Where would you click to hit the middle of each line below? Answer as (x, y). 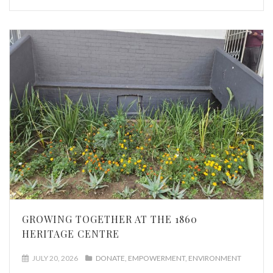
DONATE (110, 258)
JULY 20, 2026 (55, 258)
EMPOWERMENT (157, 258)
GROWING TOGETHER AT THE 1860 (110, 219)
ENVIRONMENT (215, 258)
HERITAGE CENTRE (71, 233)
